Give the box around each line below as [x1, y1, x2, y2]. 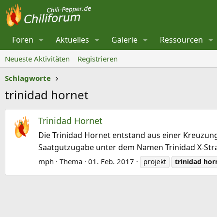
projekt [143, 157, 166, 167]
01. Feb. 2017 [88, 156, 134, 167]
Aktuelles [56, 34, 90, 45]
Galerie [111, 34, 138, 45]
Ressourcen [160, 34, 203, 45]
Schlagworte [5, 73, 51, 83]
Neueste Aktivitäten [5, 54, 70, 63]
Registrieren [77, 54, 118, 63]
